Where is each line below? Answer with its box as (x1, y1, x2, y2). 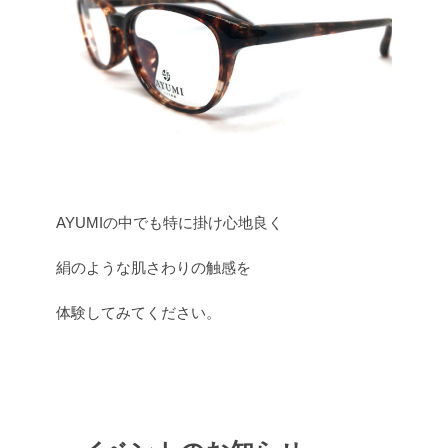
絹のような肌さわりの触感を (56, 258, 251, 276)
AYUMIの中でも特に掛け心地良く (56, 213, 283, 231)
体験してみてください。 (56, 303, 221, 321)
